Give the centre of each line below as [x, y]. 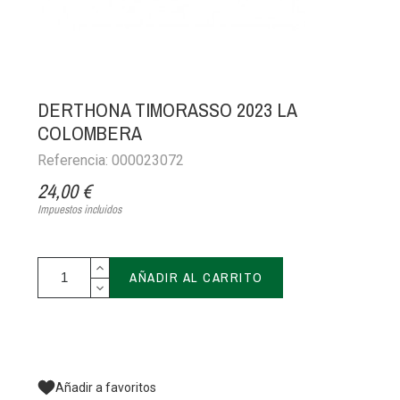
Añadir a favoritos [106, 387]
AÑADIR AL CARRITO [196, 278]
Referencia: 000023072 [111, 161]
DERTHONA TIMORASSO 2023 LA [167, 110]
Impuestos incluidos [80, 210]
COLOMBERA [90, 133]
